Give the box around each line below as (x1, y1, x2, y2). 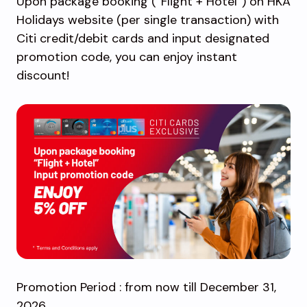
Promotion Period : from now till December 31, (16, 278, 276, 295)
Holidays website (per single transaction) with (16, 12, 279, 28)
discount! (16, 67, 69, 84)
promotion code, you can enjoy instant (16, 49, 237, 65)
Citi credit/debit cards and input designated (16, 30, 269, 47)
